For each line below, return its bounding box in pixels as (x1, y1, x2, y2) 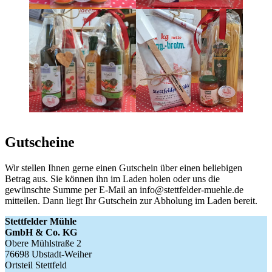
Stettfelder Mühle (5, 216, 76, 226)
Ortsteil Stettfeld (5, 259, 67, 270)
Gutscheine (5, 134, 75, 150)
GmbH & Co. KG (5, 226, 77, 237)
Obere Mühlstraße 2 (5, 237, 81, 248)
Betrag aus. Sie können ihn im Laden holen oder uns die (5, 173, 220, 184)
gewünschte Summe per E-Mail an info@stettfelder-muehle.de (5, 184, 243, 195)
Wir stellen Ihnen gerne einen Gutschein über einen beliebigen (5, 162, 242, 173)
